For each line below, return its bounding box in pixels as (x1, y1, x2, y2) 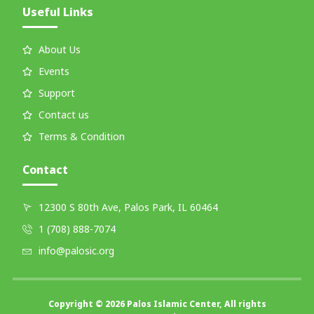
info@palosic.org (38, 244, 114, 258)
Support (38, 86, 75, 100)
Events (38, 64, 69, 78)
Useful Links (22, 4, 94, 20)
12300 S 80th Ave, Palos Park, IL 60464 (38, 200, 218, 214)
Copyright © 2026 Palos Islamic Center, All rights (48, 298, 266, 310)
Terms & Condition (38, 130, 125, 144)
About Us (38, 43, 81, 57)
